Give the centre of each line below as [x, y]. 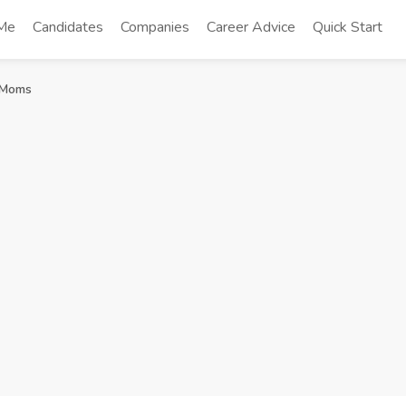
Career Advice [251, 27]
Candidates [68, 27]
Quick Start [348, 27]
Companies [155, 27]
